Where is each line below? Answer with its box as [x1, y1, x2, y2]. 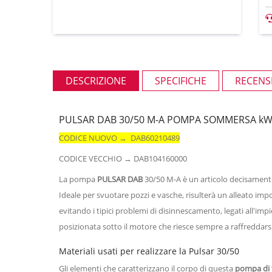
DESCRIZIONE [66, 74, 126, 87]
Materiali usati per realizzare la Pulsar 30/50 [59, 245, 239, 257]
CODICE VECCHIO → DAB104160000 [59, 152, 189, 164]
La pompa [59, 173, 97, 185]
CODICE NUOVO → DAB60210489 [59, 132, 180, 143]
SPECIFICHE [155, 74, 206, 87]
